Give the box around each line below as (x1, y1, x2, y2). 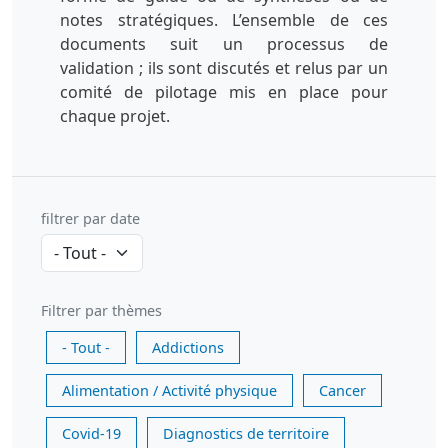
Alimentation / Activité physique (62, 381, 277, 400)
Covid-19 (62, 424, 121, 443)
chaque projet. (60, 105, 170, 127)
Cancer (319, 381, 366, 400)
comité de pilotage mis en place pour (60, 81, 388, 103)
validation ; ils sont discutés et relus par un (60, 57, 388, 79)
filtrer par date (41, 209, 140, 228)
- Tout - (62, 338, 110, 357)
